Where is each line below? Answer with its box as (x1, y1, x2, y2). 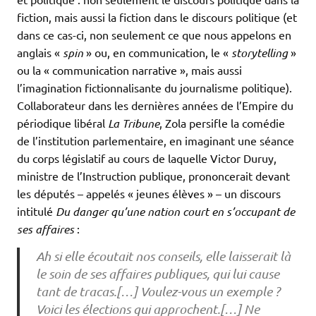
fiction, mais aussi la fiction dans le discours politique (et (17, 10, 297, 25)
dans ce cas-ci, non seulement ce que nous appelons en (17, 28, 291, 42)
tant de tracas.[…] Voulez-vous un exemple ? (35, 283, 280, 299)
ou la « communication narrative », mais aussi (17, 63, 242, 78)
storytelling (231, 45, 288, 61)
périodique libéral (17, 116, 108, 130)
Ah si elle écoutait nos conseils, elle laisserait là (35, 248, 291, 264)
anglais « (17, 45, 63, 60)
